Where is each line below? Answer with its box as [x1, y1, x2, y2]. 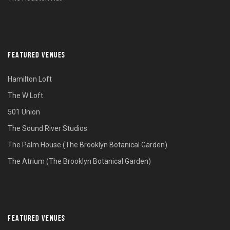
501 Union [8, 107, 40, 116]
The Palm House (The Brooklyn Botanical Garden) [8, 140, 167, 149]
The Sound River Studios [8, 124, 87, 132]
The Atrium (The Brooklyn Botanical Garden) [8, 157, 151, 165]
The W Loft [8, 91, 43, 100]
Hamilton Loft [8, 74, 52, 83]
